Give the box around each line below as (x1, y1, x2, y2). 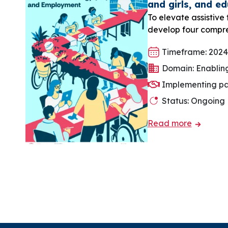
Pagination (24, 159, 93, 175)
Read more (147, 118, 192, 128)
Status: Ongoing (159, 96, 225, 106)
